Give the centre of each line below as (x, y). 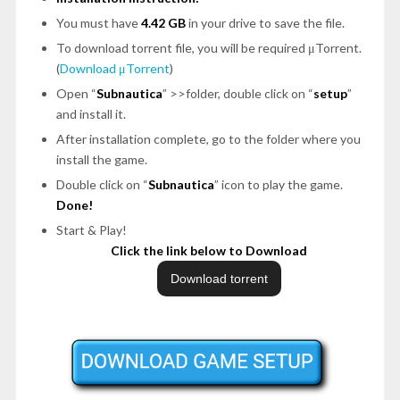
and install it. (91, 113)
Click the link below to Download (209, 250)
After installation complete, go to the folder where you (208, 138)
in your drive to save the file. (265, 22)
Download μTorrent (114, 68)
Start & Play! (91, 229)
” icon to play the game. (278, 184)
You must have (98, 22)
